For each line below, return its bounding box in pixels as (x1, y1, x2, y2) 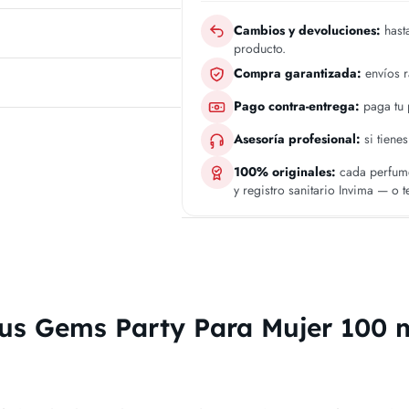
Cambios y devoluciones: (233, 21, 381, 40)
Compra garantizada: (233, 64, 362, 83)
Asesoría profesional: (233, 130, 361, 149)
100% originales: (233, 163, 336, 182)
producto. (233, 39, 286, 58)
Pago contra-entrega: (233, 97, 360, 116)
